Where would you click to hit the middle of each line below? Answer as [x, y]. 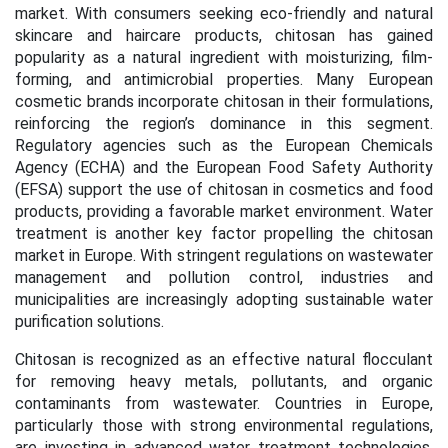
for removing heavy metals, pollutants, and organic [224, 381]
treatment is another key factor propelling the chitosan [224, 233]
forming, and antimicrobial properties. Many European [224, 79]
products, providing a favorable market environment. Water [224, 211]
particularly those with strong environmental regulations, [224, 425]
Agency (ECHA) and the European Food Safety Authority [224, 167]
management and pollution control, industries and [224, 277]
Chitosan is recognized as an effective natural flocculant [224, 359]
